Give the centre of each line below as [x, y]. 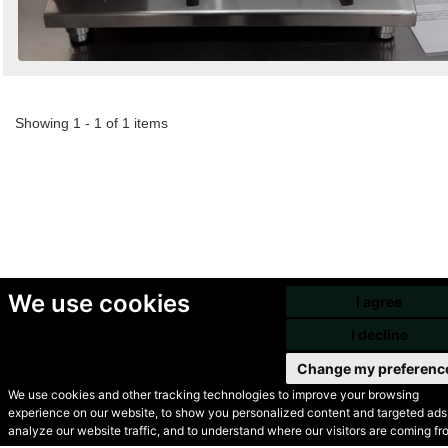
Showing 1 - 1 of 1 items [91, 123]
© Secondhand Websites [135, 421]
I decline [379, 334]
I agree [379, 301]
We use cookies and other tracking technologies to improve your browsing [213, 394]
